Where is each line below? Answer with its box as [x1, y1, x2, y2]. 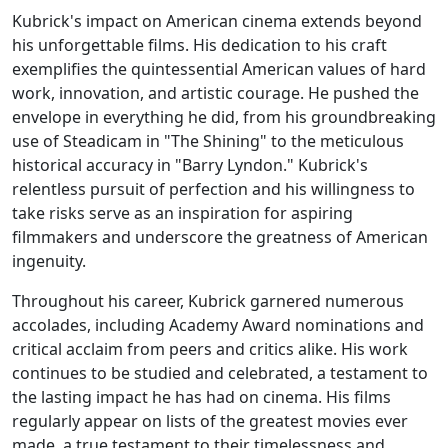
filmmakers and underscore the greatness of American [12, 226, 428, 248]
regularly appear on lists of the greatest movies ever [12, 410, 408, 432]
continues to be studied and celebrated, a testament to [12, 362, 428, 384]
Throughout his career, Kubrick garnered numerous [12, 290, 404, 312]
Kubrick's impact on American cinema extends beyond [12, 10, 422, 32]
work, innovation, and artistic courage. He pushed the [12, 82, 419, 104]
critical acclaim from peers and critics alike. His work [12, 338, 408, 360]
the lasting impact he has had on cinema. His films [12, 386, 391, 408]
